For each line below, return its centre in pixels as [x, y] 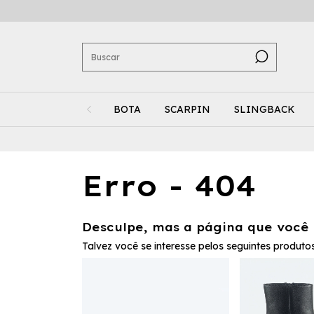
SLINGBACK [265, 109]
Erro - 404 [169, 186]
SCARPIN [187, 109]
